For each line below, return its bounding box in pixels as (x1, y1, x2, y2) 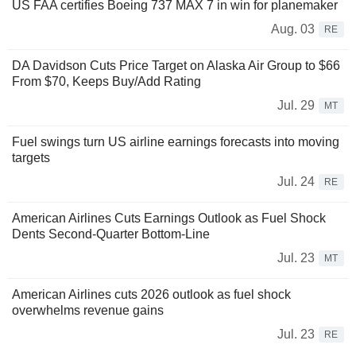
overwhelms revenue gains (12, 303, 164, 317)
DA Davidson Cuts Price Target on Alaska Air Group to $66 (12, 58, 340, 72)
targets (12, 150, 50, 164)
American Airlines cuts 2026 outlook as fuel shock (12, 287, 291, 301)
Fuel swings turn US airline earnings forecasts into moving (12, 134, 339, 149)
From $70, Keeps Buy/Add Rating (12, 74, 201, 88)
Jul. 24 (277, 174, 315, 188)
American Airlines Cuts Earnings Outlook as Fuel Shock (12, 211, 326, 225)
